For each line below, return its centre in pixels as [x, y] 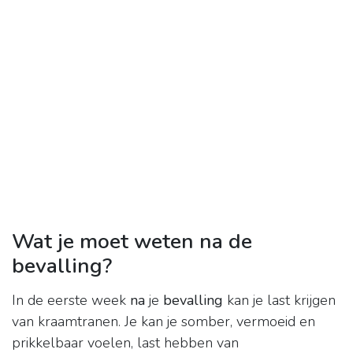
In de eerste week [71, 301]
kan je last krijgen [279, 301]
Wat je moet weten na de [132, 242]
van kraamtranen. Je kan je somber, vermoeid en [163, 322]
